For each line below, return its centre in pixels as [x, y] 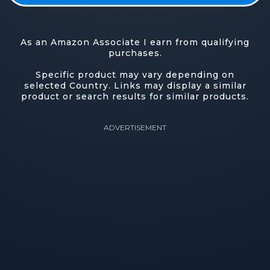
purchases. [135, 53]
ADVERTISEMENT [135, 127]
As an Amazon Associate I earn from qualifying [135, 42]
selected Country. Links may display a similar [135, 86]
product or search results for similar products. [135, 96]
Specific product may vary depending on [135, 75]
